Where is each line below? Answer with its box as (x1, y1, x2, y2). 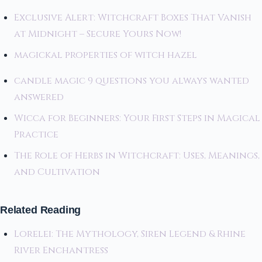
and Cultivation (14, 166, 102, 179)
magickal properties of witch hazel (14, 49, 197, 62)
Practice (14, 128, 61, 142)
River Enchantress (14, 243, 108, 257)
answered (14, 91, 64, 104)
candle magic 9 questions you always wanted (14, 74, 249, 88)
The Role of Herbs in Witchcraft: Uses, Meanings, (14, 149, 260, 163)
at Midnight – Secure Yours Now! (14, 27, 181, 41)
